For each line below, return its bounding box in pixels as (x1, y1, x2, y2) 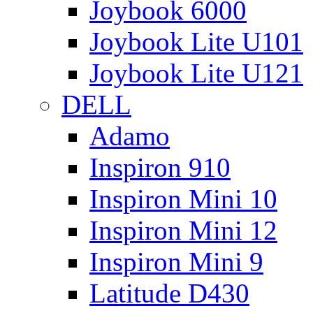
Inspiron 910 (89, 152, 231, 182)
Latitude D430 (89, 278, 249, 308)
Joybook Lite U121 (89, 58, 303, 88)
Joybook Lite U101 (89, 27, 303, 57)
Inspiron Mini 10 (89, 184, 277, 214)
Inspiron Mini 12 (89, 215, 277, 245)
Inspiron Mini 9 (89, 247, 263, 277)
